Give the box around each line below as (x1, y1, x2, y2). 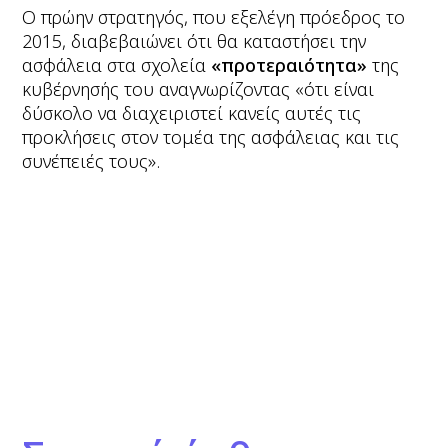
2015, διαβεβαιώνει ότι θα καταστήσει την (22, 29, 367, 53)
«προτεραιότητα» (211, 53, 368, 77)
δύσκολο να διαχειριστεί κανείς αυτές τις (22, 101, 362, 125)
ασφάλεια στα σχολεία (22, 53, 212, 77)
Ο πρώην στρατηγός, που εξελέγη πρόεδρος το (22, 5, 406, 29)
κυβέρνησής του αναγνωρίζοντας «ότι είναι (22, 77, 375, 101)
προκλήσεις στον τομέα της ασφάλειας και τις (22, 125, 400, 149)
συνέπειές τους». (22, 149, 161, 173)
